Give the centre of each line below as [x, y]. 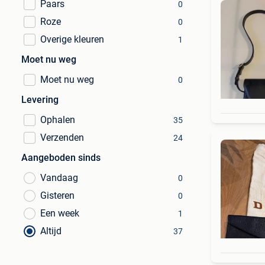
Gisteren [57, 195]
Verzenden [62, 138]
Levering [40, 100]
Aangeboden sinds [61, 158]
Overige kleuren [72, 39]
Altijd [51, 231]
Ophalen [58, 120]
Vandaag [59, 178]
